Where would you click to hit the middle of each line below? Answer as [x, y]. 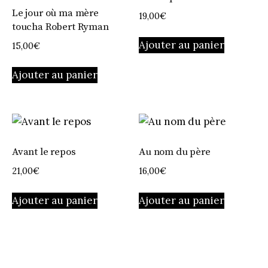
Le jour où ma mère [55, 13]
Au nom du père [175, 152]
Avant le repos [44, 152]
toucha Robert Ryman [60, 27]
